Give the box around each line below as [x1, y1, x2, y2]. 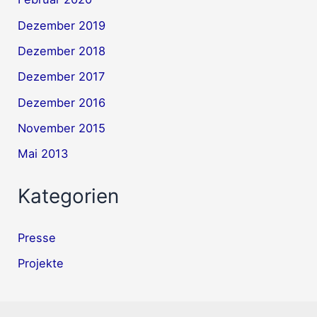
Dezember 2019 [18, 18, 106, 33]
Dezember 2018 [18, 43, 106, 58]
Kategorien [18, 183, 120, 208]
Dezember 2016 [18, 95, 106, 110]
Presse [18, 231, 57, 246]
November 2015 [18, 120, 106, 135]
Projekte [18, 256, 64, 271]
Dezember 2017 [18, 69, 105, 84]
